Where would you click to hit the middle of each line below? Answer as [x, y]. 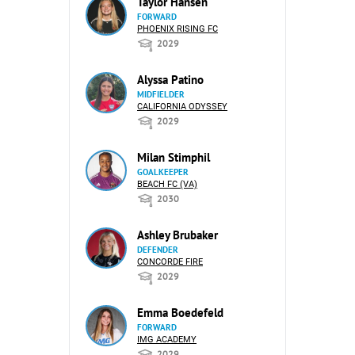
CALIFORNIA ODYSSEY [182, 107]
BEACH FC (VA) [167, 184]
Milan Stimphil [174, 157]
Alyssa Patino [170, 80]
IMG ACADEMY [167, 340]
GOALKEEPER [163, 172]
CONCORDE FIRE [170, 262]
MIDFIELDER [161, 94]
